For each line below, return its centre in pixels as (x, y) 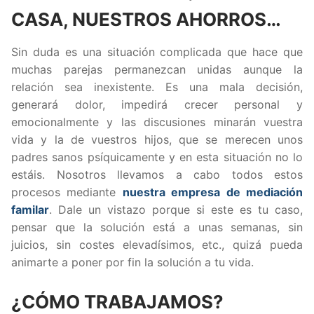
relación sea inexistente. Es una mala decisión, (157, 87)
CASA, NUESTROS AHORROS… (148, 19)
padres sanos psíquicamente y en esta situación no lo (157, 157)
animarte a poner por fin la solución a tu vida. (132, 262)
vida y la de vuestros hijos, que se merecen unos (157, 139)
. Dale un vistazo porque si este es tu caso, (176, 209)
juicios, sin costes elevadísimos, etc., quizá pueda (157, 244)
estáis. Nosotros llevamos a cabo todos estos (157, 174)
